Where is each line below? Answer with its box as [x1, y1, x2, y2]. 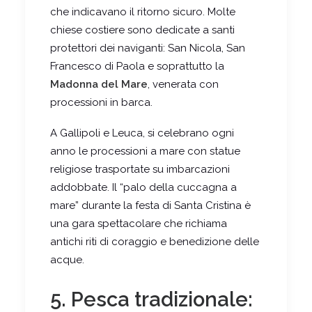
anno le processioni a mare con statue [50, 144, 240, 157]
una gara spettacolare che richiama [50, 217, 227, 230]
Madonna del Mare [50, 77, 148, 91]
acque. [50, 253, 84, 266]
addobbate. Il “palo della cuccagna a [50, 180, 237, 194]
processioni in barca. [50, 95, 153, 109]
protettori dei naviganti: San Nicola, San [50, 41, 245, 54]
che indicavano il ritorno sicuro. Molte [50, 5, 235, 18]
